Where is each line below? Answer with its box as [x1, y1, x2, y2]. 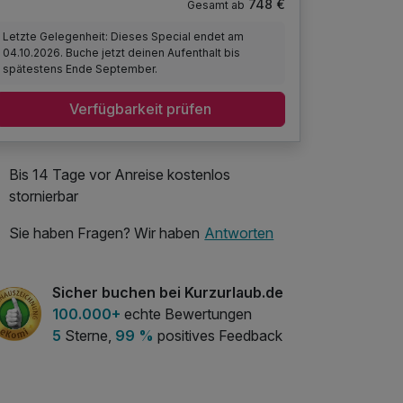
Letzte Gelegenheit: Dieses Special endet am [3, 29, 245, 43]
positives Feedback [154, 326, 282, 345]
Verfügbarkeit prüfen [69, 100, 211, 119]
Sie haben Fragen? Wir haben [9, 224, 200, 243]
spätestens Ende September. [3, 61, 158, 76]
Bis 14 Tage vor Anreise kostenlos [9, 165, 230, 184]
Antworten [204, 224, 274, 243]
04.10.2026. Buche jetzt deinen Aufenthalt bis [3, 45, 241, 59]
